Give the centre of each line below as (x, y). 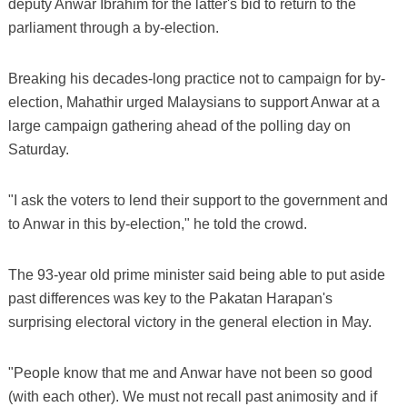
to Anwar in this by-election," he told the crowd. (157, 223)
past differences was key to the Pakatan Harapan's (170, 298)
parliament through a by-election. (113, 27)
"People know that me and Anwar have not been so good (190, 372)
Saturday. (38, 149)
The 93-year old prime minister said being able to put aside (196, 274)
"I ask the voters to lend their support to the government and (198, 200)
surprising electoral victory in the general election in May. (189, 322)
